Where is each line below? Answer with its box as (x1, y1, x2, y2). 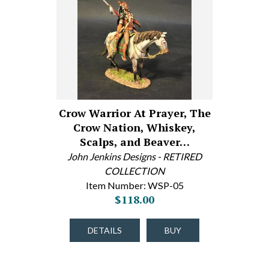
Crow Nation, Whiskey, (73, 120, 196, 134)
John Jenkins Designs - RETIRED (67, 151, 202, 162)
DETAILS (88, 225, 122, 235)
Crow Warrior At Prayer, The (58, 106, 211, 120)
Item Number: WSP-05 (85, 180, 184, 191)
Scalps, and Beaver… (79, 134, 190, 149)
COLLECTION (104, 165, 165, 177)
